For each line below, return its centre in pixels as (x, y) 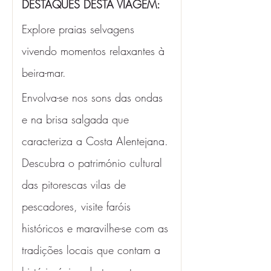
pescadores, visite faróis (78, 206)
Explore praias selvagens (80, 29)
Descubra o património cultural (94, 163)
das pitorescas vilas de (76, 184)
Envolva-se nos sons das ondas (94, 97)
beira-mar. (46, 73)
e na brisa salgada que (77, 119)
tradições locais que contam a (93, 250)
